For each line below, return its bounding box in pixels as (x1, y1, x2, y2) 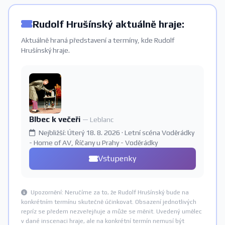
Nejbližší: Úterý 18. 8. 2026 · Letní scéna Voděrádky (37, 129, 194, 137)
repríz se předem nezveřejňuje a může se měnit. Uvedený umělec (21, 208, 202, 215)
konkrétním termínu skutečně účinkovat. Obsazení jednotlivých (21, 198, 196, 205)
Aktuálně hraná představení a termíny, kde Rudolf (21, 36, 174, 44)
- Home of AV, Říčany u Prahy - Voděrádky (29, 139, 158, 147)
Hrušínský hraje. (21, 46, 70, 54)
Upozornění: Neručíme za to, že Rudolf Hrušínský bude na (29, 189, 189, 196)
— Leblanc (82, 116, 114, 124)
